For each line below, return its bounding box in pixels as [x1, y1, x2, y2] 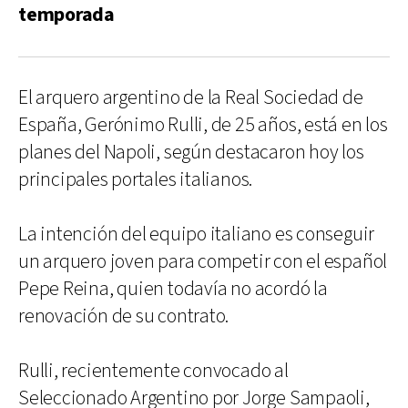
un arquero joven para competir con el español [18, 249, 388, 275]
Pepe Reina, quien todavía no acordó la [18, 276, 328, 302]
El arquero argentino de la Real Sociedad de [18, 85, 363, 111]
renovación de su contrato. [18, 303, 229, 330]
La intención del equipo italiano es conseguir [18, 221, 375, 248]
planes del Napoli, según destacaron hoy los [18, 139, 364, 166]
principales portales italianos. [18, 167, 253, 193]
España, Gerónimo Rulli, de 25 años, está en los [18, 112, 388, 138]
